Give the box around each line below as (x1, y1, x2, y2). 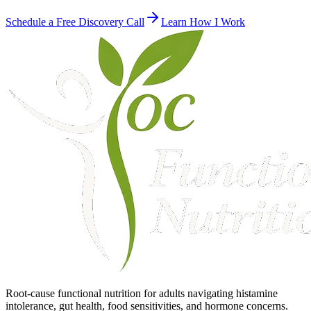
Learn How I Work (161, 16, 245, 28)
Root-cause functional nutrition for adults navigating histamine (6, 287, 278, 300)
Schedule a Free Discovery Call (6, 16, 144, 28)
